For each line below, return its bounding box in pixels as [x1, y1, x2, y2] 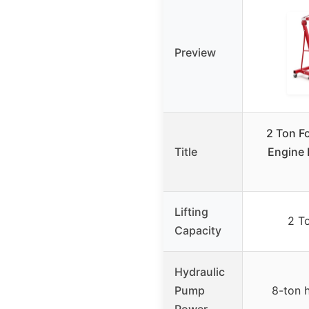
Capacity [175, 223, 221, 238]
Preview [175, 46, 216, 60]
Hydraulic [175, 265, 225, 279]
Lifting [175, 205, 208, 219]
